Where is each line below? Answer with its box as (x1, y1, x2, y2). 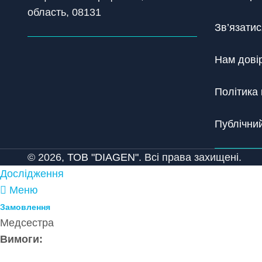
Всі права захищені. (142, 151, 242, 163)
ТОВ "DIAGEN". (67, 151, 142, 163)
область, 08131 (27, 6, 101, 18)
